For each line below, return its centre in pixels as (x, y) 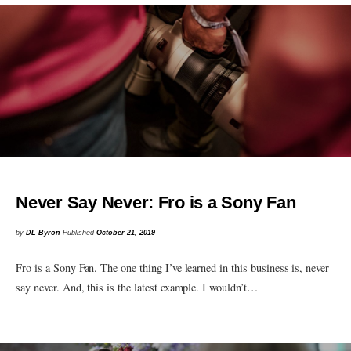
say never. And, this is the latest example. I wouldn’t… (137, 287)
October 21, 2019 (126, 233)
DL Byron (43, 233)
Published (80, 233)
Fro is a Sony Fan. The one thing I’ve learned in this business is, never (173, 268)
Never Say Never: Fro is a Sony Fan (156, 202)
